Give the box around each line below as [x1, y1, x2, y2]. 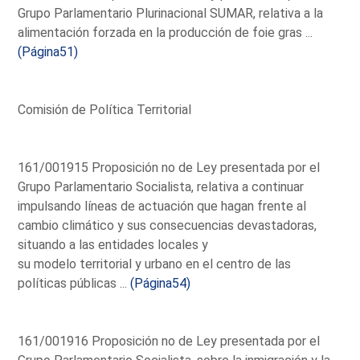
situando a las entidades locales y [18, 236, 209, 252]
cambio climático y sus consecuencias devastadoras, [18, 217, 317, 233]
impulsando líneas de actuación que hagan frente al [18, 198, 307, 214]
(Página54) [130, 275, 191, 291]
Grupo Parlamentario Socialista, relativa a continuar [18, 178, 305, 194]
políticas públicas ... [18, 275, 131, 291]
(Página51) [18, 43, 79, 59]
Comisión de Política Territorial [18, 101, 192, 117]
